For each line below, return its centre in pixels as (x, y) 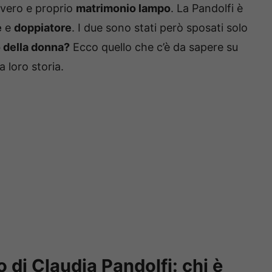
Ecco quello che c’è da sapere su (154, 47)
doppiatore (43, 28)
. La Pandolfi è (207, 8)
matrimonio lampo (123, 8)
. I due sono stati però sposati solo (160, 28)
